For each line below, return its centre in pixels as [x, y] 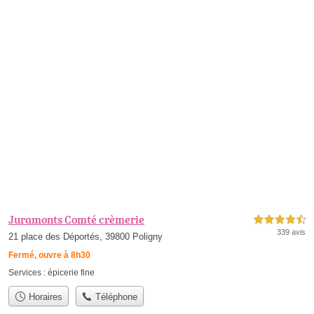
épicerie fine [71, 273]
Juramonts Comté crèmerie [76, 220]
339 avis [291, 232]
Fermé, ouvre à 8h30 [49, 255]
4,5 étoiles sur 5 [280, 220]
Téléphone [115, 296]
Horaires [44, 296]
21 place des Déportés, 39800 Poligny [86, 237]
